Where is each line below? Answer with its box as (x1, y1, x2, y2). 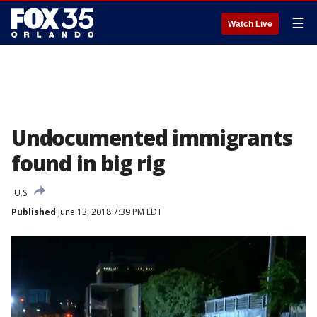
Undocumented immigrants (11, 123, 292, 152)
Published (11, 206, 56, 218)
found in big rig (11, 149, 165, 178)
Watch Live (228, 19, 272, 29)
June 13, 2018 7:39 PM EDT (56, 206, 162, 218)
